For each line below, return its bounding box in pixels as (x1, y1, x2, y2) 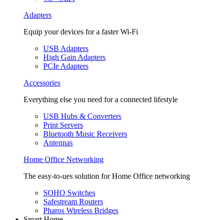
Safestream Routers (43, 197, 103, 206)
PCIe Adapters (43, 62, 88, 70)
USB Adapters (43, 44, 88, 53)
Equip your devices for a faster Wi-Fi (24, 27, 138, 36)
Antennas (43, 138, 73, 147)
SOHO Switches (43, 189, 95, 197)
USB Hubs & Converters (43, 112, 121, 120)
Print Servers (43, 121, 83, 129)
